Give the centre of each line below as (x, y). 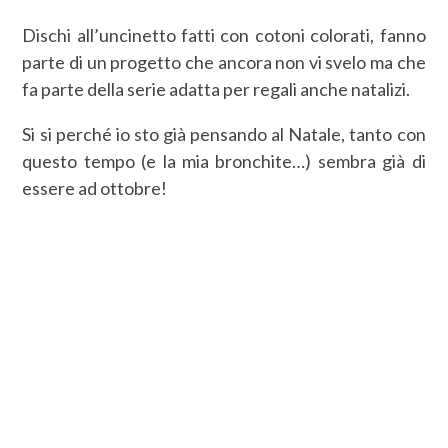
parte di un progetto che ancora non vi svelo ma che (224, 61)
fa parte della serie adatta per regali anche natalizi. (216, 88)
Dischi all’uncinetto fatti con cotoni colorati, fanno (224, 34)
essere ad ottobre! (95, 187)
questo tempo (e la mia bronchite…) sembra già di (224, 160)
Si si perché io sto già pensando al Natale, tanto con (224, 133)
